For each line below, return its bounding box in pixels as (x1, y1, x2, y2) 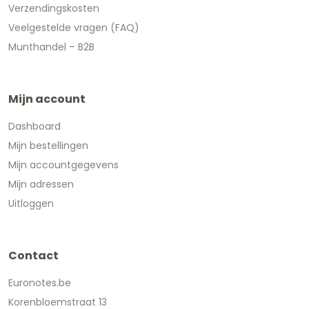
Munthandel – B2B (8, 39, 94, 54)
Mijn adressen (8, 177, 74, 191)
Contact (8, 247, 59, 263)
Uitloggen (8, 196, 54, 210)
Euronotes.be (8, 275, 71, 290)
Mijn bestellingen (8, 138, 88, 152)
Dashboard (8, 119, 61, 133)
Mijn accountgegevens (8, 157, 119, 172)
